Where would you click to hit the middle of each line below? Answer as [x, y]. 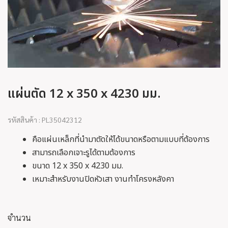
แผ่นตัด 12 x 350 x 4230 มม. [84, 94]
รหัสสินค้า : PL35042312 [45, 120]
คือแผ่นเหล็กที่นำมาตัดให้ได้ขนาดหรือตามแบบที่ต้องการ [121, 139]
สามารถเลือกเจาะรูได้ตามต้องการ [84, 153]
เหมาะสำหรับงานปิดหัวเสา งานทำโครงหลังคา [103, 179]
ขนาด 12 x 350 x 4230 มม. [78, 166]
